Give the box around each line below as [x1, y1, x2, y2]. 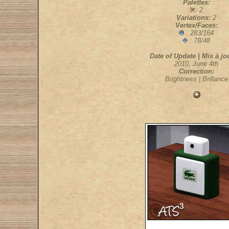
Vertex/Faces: [175, 21, 218, 29]
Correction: [178, 67, 214, 75]
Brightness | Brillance [165, 75, 228, 83]
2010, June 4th [174, 60, 218, 67]
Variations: [176, 14, 213, 21]
